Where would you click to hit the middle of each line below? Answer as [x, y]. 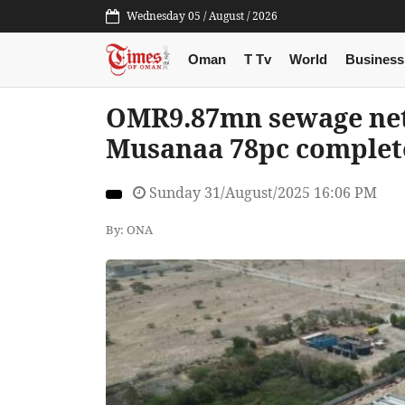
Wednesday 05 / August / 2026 [202, 16]
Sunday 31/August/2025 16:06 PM [261, 193]
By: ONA [129, 229]
